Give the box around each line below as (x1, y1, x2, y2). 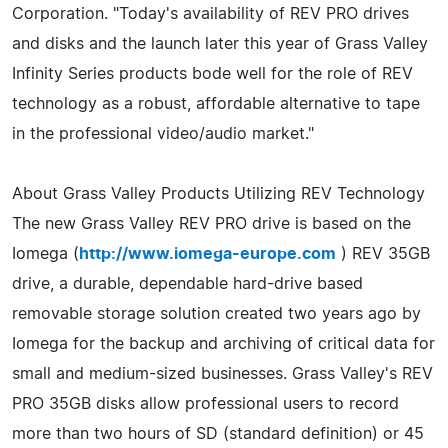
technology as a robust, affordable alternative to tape (12, 95, 420, 112)
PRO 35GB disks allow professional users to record (12, 395, 399, 412)
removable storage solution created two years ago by (12, 305, 421, 322)
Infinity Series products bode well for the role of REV (12, 65, 413, 82)
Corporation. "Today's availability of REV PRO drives (12, 5, 409, 22)
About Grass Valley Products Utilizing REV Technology (12, 185, 425, 202)
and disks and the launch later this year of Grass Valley (12, 35, 428, 52)
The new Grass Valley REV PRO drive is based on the (12, 215, 411, 232)
